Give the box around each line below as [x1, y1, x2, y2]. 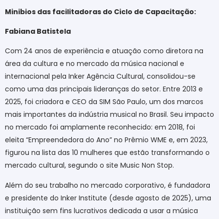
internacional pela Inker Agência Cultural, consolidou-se [5, 71, 196, 82]
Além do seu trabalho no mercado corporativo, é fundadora [5, 180, 210, 190]
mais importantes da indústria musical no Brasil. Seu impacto [5, 109, 214, 120]
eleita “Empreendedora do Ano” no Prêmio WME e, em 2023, [5, 135, 208, 145]
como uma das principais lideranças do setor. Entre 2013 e [5, 84, 203, 94]
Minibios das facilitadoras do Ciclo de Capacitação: [5, 6, 196, 17]
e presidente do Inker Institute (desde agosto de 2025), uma [5, 193, 211, 203]
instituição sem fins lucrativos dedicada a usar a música [5, 205, 198, 216]
